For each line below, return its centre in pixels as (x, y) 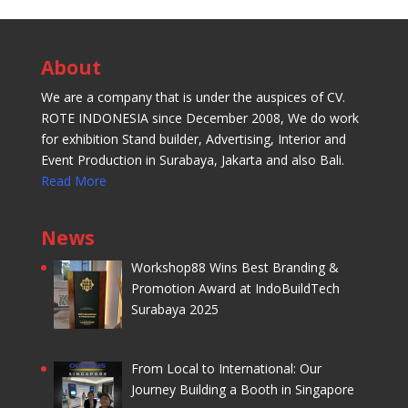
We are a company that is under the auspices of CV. (193, 97)
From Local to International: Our (227, 368)
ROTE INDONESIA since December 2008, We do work (199, 117)
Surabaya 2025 (175, 310)
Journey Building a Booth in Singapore (243, 389)
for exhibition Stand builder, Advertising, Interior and (193, 138)
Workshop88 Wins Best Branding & (235, 268)
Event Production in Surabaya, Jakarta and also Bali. (192, 159)
